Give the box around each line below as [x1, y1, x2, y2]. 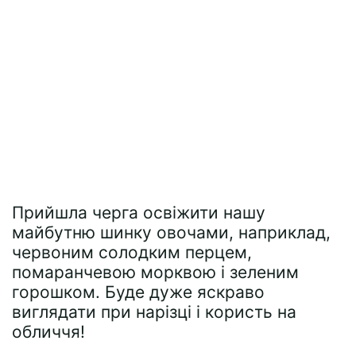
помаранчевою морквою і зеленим [12, 262, 299, 282]
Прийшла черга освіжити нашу [12, 203, 265, 222]
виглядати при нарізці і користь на [12, 302, 296, 322]
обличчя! [12, 322, 85, 342]
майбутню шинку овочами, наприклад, [12, 222, 331, 242]
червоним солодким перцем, [12, 242, 252, 262]
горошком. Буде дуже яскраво [12, 282, 265, 302]
